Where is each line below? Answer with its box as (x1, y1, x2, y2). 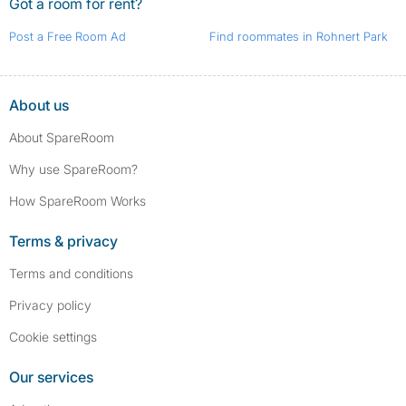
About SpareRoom (9, 130, 114, 146)
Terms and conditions (9, 266, 133, 282)
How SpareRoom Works (9, 193, 146, 209)
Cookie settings (9, 329, 97, 345)
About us (9, 96, 69, 115)
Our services (9, 368, 93, 387)
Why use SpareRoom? (9, 161, 138, 178)
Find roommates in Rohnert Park (208, 29, 388, 44)
